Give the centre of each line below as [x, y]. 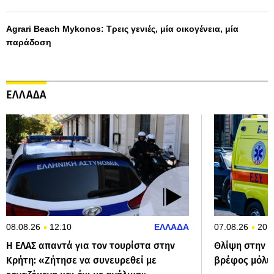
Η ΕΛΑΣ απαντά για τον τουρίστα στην [91, 245]
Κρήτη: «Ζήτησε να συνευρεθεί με [81, 260]
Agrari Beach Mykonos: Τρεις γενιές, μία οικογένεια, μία [122, 28]
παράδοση [29, 42]
